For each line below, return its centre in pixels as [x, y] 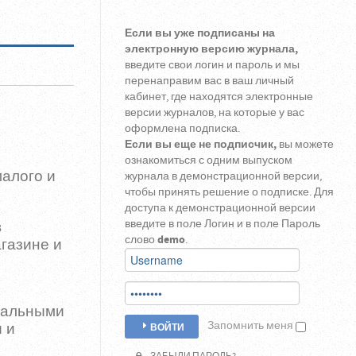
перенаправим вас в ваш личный [209, 81]
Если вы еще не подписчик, [201, 145]
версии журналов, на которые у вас [214, 113]
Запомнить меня [251, 326]
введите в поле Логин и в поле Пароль [222, 224]
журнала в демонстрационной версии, [223, 176]
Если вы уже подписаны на [199, 33]
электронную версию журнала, [211, 49]
